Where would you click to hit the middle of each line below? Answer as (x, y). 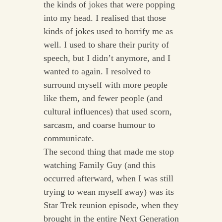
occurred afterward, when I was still (108, 179)
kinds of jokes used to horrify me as (108, 31)
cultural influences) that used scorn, (108, 112)
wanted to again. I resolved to (97, 72)
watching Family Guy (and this (99, 165)
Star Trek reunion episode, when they (111, 205)
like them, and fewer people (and (103, 98)
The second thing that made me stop (109, 152)
